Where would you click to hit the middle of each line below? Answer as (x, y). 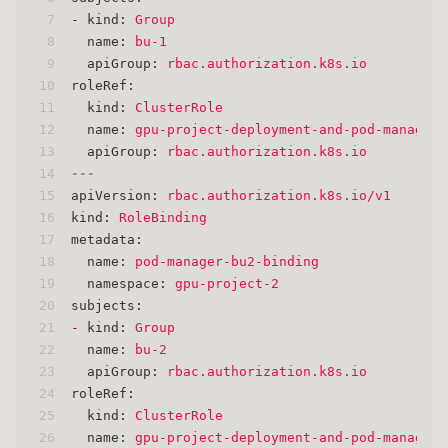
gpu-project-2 (227, 283)
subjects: (107, 305)
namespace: (127, 283)
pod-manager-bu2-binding (227, 261)
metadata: (107, 239)
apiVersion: (115, 195)
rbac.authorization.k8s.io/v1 (279, 195)
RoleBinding (163, 217)
